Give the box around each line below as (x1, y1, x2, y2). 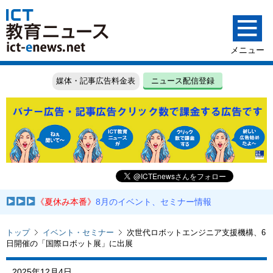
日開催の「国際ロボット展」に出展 (6, 238, 133, 248)
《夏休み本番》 (36, 197, 96, 207)
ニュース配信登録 (151, 76, 215, 86)
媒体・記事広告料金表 (56, 76, 136, 86)
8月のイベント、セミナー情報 (96, 197, 212, 207)
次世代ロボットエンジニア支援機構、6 (127, 227, 266, 237)
